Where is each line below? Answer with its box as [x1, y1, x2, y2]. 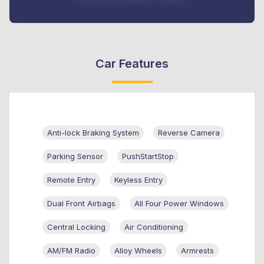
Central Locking [47, 222, 105, 232]
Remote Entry [47, 174, 95, 184]
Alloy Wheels [114, 245, 162, 255]
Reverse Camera [158, 127, 220, 137]
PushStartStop [122, 151, 174, 161]
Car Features [95, 56, 169, 71]
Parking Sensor [47, 151, 103, 161]
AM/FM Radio [47, 245, 95, 255]
